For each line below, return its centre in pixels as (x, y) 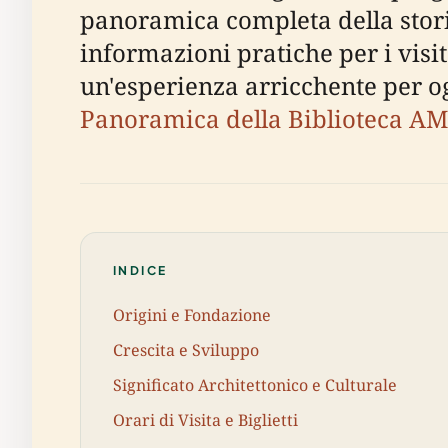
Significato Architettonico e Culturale (255, 384)
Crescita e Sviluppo (186, 349)
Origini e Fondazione (192, 314)
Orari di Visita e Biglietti (205, 420)
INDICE (140, 270)
